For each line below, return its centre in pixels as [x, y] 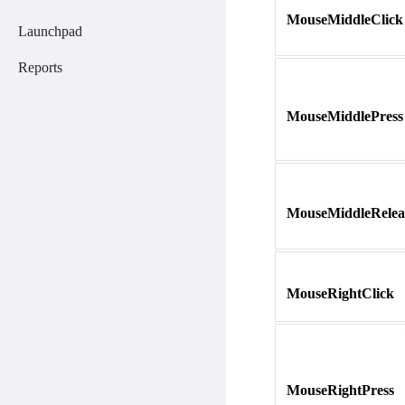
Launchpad [50, 31]
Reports [40, 67]
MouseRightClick [340, 293]
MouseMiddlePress [345, 116]
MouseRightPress [340, 390]
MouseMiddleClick [345, 19]
